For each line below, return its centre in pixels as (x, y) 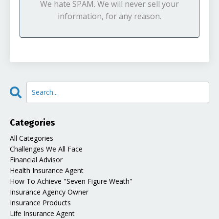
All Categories (32, 138)
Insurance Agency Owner (49, 192)
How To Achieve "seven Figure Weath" (71, 181)
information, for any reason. (109, 16)
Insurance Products (40, 202)
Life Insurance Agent (42, 213)
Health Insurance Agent (47, 170)
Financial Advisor (36, 159)
